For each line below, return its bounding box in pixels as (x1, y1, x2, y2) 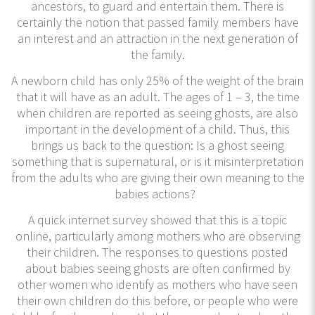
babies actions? (114, 185, 201, 202)
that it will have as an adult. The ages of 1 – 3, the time (15, 88, 300, 105)
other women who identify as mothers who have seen (18, 276, 297, 292)
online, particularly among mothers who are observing (15, 227, 300, 244)
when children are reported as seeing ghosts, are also (17, 104, 298, 121)
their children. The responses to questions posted (27, 243, 288, 260)
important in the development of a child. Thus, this (25, 120, 290, 137)
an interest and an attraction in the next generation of (17, 30, 298, 46)
